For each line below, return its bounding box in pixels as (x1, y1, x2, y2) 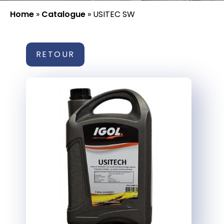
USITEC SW (93, 8, 135, 20)
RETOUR (36, 48, 75, 60)
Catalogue (41, 8, 85, 20)
